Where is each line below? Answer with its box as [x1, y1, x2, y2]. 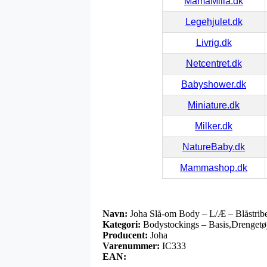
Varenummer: [103, 240, 160, 251]
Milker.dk [195, 120, 232, 131]
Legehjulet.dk [185, 16, 243, 27]
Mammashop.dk [180, 162, 247, 173]
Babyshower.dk [181, 79, 246, 89]
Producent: [103, 229, 148, 240]
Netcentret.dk [185, 58, 242, 69]
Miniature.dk [188, 100, 240, 110]
